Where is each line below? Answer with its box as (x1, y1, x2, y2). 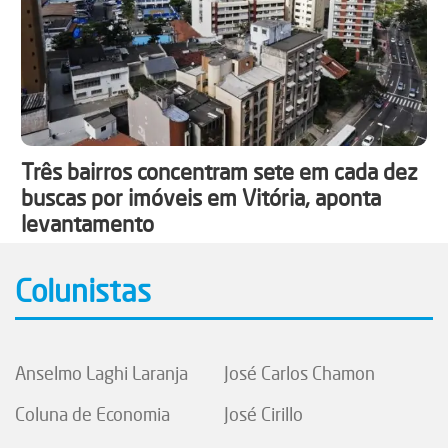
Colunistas (14, 272, 151, 309)
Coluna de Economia (14, 402, 170, 425)
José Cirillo (223, 402, 303, 425)
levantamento (21, 209, 155, 237)
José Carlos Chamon (223, 361, 375, 384)
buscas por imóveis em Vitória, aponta (21, 183, 382, 211)
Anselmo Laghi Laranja (14, 361, 188, 384)
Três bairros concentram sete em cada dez (21, 157, 419, 185)
